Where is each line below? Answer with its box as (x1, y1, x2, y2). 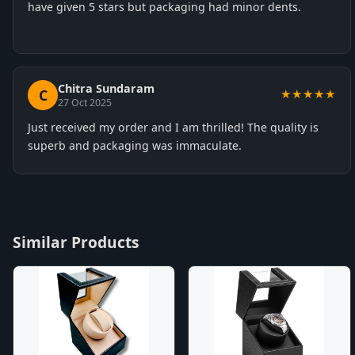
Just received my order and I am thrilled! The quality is (28, 120, 319, 135)
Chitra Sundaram (58, 81, 155, 96)
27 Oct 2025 (58, 96, 112, 109)
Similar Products (13, 231, 139, 253)
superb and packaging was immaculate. (28, 138, 242, 153)
